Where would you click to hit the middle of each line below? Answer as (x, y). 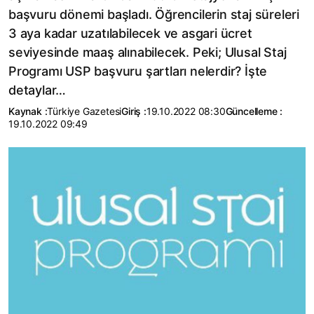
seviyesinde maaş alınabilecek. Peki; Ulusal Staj (148, 52)
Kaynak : (28, 111)
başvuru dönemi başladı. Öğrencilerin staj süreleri (154, 14)
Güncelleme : (254, 111)
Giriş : (134, 111)
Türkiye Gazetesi (84, 111)
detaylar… (37, 90)
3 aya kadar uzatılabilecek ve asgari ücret (130, 33)
